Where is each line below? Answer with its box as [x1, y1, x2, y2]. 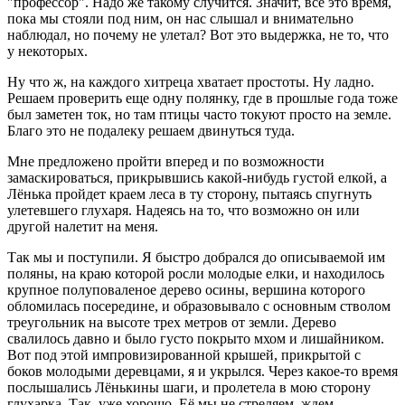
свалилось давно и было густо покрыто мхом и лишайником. [7, 330, 384, 346]
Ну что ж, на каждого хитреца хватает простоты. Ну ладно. [7, 73, 374, 89]
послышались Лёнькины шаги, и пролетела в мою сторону [7, 379, 371, 395]
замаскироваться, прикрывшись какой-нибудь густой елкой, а [7, 169, 387, 185]
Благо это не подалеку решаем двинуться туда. [7, 122, 295, 138]
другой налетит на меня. [7, 218, 158, 234]
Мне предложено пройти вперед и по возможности [7, 153, 325, 169]
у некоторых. [7, 42, 88, 59]
